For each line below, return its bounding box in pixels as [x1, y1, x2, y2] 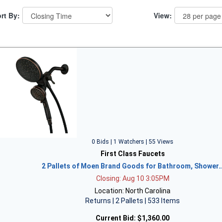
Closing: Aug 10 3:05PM [96, 174, 169, 182]
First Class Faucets [100, 149, 165, 158]
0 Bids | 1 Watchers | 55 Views [92, 138, 174, 145]
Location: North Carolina [95, 186, 171, 195]
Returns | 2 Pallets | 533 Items [85, 196, 180, 205]
